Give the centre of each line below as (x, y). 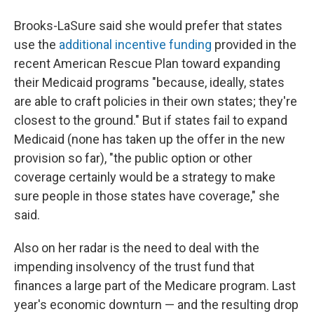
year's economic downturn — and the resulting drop (156, 305)
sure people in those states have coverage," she (147, 196)
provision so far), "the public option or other (133, 158)
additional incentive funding (135, 45)
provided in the (254, 45)
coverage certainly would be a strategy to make (145, 177)
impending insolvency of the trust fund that (134, 267)
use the (36, 45)
